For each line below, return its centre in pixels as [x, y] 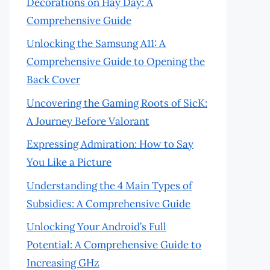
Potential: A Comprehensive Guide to [114, 245]
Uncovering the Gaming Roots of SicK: [117, 103]
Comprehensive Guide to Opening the [116, 61]
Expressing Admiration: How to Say [110, 144]
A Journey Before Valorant [88, 121]
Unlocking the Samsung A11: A [96, 43]
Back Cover [53, 80]
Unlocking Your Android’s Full [96, 227]
